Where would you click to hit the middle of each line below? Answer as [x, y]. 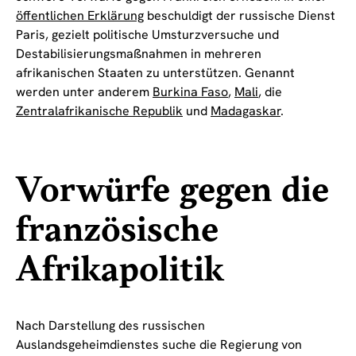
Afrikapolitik [120, 271]
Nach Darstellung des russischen [110, 326]
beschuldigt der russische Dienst [240, 16]
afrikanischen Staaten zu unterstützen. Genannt [155, 73]
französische [117, 231]
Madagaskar [246, 111]
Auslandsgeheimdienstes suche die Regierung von [159, 345]
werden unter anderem [84, 92]
